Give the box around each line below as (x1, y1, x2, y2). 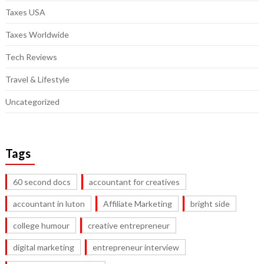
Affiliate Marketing (103, 199, 172, 209)
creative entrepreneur (87, 220, 170, 231)
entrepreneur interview (92, 242, 179, 253)
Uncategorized (5, 97, 60, 107)
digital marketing (12, 242, 74, 253)
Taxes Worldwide (5, 29, 69, 40)
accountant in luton (12, 199, 85, 209)
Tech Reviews (5, 52, 57, 62)
